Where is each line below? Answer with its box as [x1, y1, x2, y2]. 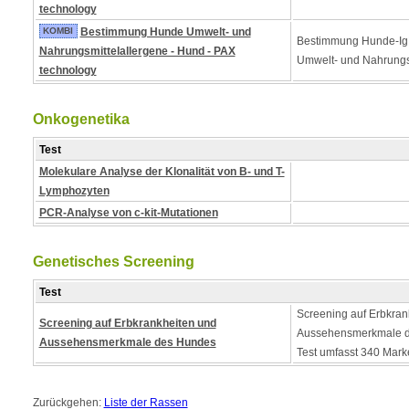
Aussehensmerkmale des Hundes [38, 336, 216, 349]
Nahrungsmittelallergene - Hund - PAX [38, 45, 236, 58]
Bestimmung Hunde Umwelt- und [79, 26, 251, 38]
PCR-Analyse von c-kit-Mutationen [38, 206, 218, 219]
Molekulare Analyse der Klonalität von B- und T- [38, 165, 285, 178]
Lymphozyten [38, 184, 110, 197]
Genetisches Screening [32, 254, 194, 269]
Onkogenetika [32, 111, 130, 127]
